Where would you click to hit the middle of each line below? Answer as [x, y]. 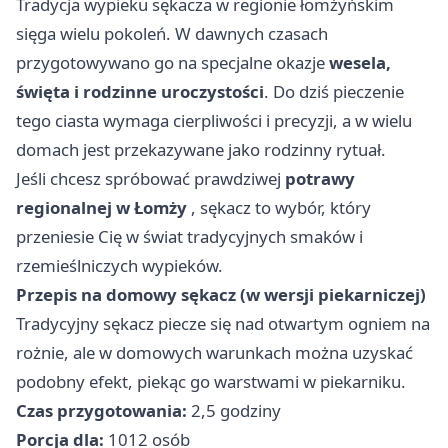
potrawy [320, 179]
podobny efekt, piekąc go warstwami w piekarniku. [211, 382]
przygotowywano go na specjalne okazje [172, 63]
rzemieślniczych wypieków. [119, 266]
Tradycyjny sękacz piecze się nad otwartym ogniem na [223, 324]
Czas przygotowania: [101, 411]
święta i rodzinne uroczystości [140, 92]
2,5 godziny [234, 411]
